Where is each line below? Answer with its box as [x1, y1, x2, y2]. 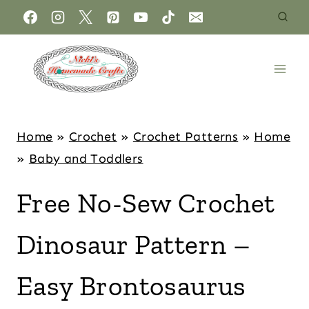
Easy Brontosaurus [17, 269, 246, 302]
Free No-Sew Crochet [17, 186, 275, 219]
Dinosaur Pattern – [17, 228, 251, 261]
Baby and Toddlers [28, 151, 143, 166]
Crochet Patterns [132, 129, 239, 144]
